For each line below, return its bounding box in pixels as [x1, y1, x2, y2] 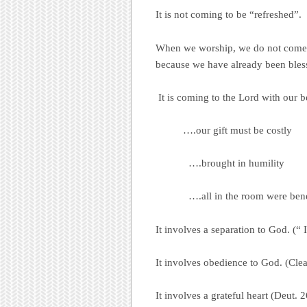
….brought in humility [156, 158, 284, 169]
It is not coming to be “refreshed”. [156, 9, 302, 21]
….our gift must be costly [156, 125, 292, 136]
